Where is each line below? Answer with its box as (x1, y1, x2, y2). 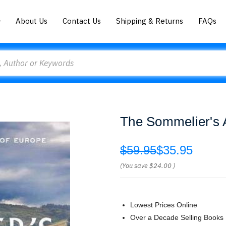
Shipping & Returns (116, 16, 184, 26)
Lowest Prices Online (130, 201, 197, 209)
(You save (120, 161, 148, 170)
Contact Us (63, 16, 101, 26)
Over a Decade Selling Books (130, 213, 223, 221)
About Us (16, 16, 48, 26)
